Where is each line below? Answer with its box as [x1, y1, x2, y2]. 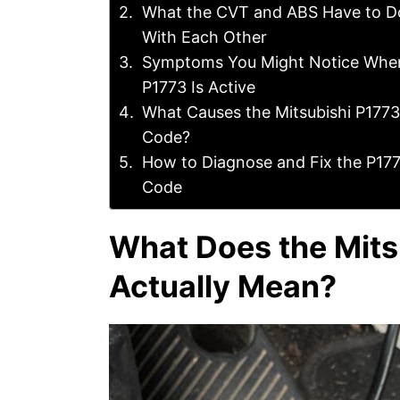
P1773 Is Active [141, 78, 255, 96]
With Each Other [141, 28, 267, 46]
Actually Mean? [109, 268, 337, 304]
